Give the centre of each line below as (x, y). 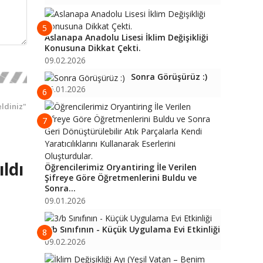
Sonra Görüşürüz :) (169, 77)
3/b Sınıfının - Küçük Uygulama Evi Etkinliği (132, 229)
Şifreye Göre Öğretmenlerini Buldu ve (121, 178)
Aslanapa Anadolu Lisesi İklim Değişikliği (127, 37)
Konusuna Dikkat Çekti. (93, 48)
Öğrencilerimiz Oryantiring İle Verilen (121, 167)
